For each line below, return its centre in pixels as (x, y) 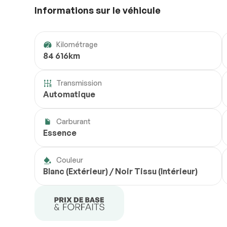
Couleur (70, 160)
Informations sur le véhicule (98, 10)
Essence (60, 133)
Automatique (69, 94)
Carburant (73, 122)
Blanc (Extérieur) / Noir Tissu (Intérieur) (120, 172)
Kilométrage (77, 45)
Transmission (79, 83)
